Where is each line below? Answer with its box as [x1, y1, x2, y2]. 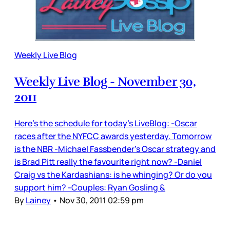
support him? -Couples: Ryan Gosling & [14, 181, 165, 193]
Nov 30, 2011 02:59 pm [60, 194, 144, 206]
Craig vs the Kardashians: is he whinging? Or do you [14, 168, 212, 180]
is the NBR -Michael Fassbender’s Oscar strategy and [14, 143, 216, 155]
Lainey [26, 194, 51, 206]
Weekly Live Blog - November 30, [14, 73, 196, 89]
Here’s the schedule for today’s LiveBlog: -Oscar [14, 117, 197, 129]
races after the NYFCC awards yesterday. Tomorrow [14, 130, 212, 142]
